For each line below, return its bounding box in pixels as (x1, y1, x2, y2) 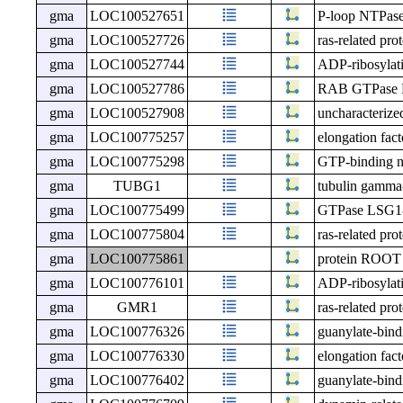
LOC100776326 (89, 324, 184, 340)
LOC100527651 (89, 8, 184, 24)
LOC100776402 (89, 372, 184, 389)
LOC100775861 (89, 251, 184, 267)
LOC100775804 (89, 227, 184, 243)
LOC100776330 (89, 348, 184, 364)
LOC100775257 (89, 130, 184, 146)
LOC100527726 (89, 32, 184, 49)
